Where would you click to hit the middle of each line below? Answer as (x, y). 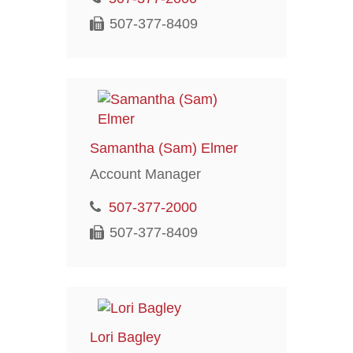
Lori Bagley (125, 337)
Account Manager (145, 174)
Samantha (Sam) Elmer (163, 148)
